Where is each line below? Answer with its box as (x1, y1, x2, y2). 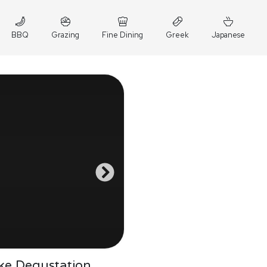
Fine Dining (102, 30, 143, 40)
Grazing (51, 30, 79, 40)
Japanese (212, 30, 245, 40)
